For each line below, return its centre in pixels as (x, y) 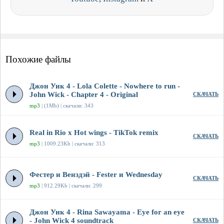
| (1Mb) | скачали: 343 (67, 106)
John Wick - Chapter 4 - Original (84, 95)
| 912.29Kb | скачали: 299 (71, 186)
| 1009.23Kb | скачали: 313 (72, 144)
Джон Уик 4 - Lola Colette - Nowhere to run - (105, 86)
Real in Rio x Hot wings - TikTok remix (94, 133)
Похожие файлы (38, 59)
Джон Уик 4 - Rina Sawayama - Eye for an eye (107, 212)
